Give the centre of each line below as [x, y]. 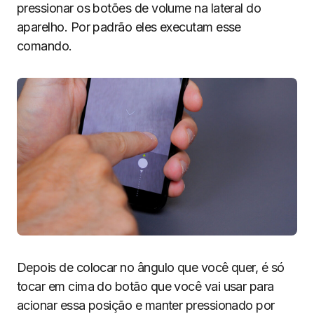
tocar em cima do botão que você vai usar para [145, 286]
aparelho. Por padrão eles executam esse [129, 27]
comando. [45, 46]
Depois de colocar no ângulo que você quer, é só [151, 267]
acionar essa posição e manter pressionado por [146, 305]
